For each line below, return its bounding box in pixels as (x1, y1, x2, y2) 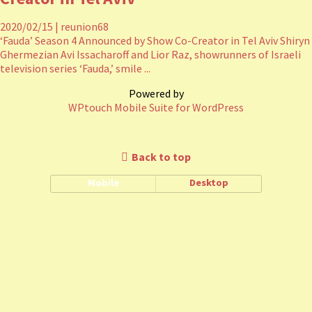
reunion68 (58, 19, 109, 33)
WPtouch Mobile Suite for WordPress (68, 100, 244, 114)
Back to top (132, 150, 191, 164)
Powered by (128, 86, 184, 100)
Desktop (189, 176, 228, 189)
